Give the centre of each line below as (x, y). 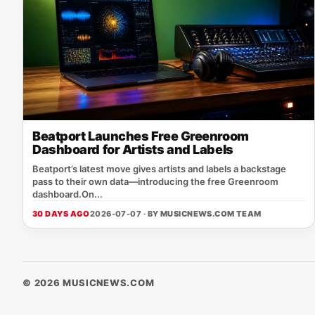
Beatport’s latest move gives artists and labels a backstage (159, 169)
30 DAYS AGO (61, 214)
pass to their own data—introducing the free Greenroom (155, 181)
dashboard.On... (67, 194)
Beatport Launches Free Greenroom (141, 136)
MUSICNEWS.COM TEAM (211, 214)
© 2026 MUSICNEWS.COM (89, 283)
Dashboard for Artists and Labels (133, 149)
